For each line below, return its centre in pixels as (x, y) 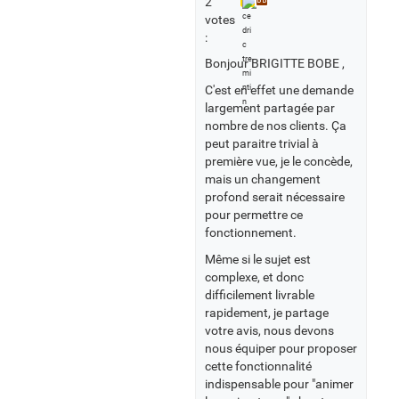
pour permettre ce (254, 215)
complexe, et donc (254, 277)
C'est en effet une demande (279, 90)
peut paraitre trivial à (262, 143)
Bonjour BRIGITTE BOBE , (275, 63)
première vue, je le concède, (279, 161)
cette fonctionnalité (258, 366)
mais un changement (263, 179)
